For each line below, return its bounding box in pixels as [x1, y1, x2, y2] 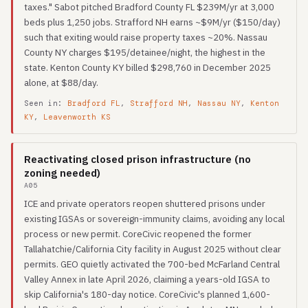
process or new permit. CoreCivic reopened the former [24, 228, 252, 240]
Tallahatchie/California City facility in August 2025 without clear [24, 243, 281, 255]
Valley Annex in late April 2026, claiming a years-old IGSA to [24, 273, 270, 285]
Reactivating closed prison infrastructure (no [24, 153, 251, 166]
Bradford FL [67, 98, 120, 108]
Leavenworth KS [43, 112, 111, 122]
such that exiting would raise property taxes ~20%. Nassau [24, 31, 267, 43]
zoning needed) [24, 166, 100, 179]
